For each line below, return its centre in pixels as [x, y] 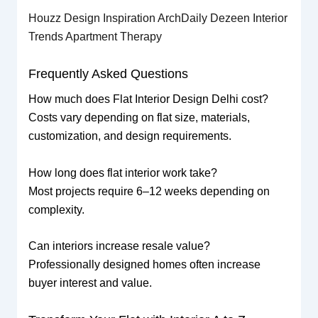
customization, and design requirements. [130, 136]
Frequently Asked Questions [108, 73]
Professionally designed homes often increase [144, 265]
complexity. [56, 209]
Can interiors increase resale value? [119, 246]
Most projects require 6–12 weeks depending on [149, 191]
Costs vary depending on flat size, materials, [139, 117]
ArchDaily [183, 18]
